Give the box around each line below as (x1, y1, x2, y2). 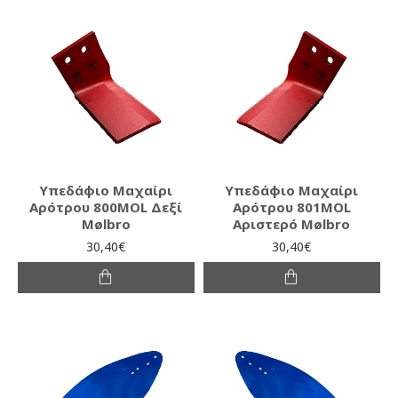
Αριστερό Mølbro (233, 214, 351, 233)
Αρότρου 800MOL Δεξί (29, 197, 183, 216)
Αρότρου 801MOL (232, 197, 351, 216)
